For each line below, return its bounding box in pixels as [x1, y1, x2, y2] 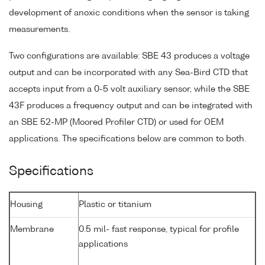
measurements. [9, 25, 70, 34]
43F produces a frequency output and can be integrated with [9, 101, 253, 110]
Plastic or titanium [79, 200, 151, 209]
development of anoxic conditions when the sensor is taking [9, 8, 249, 17]
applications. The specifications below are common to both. [9, 134, 246, 143]
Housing [10, 200, 43, 209]
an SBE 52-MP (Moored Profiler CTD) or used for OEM [9, 118, 224, 127]
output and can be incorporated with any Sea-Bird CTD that [9, 68, 248, 77]
